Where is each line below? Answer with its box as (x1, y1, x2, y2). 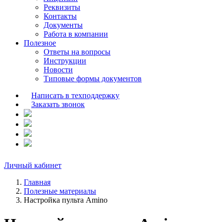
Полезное (24, 39, 56, 47)
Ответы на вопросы (44, 48, 111, 56)
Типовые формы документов (44, 74, 142, 83)
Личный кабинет (4, 161, 61, 169)
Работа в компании (44, 30, 108, 38)
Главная (24, 178, 51, 186)
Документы (44, 21, 83, 29)
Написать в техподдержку (31, 91, 119, 100)
